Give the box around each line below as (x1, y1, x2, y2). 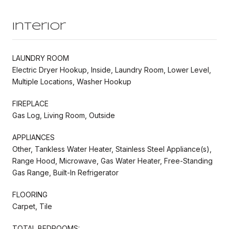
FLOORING (12, 190, 48, 199)
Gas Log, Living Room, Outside (12, 110, 115, 120)
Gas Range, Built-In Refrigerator (12, 168, 119, 177)
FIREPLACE (12, 99, 49, 108)
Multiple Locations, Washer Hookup (12, 77, 131, 86)
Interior (12, 21, 66, 32)
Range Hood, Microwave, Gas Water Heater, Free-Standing (12, 156, 213, 165)
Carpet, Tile (12, 201, 52, 211)
